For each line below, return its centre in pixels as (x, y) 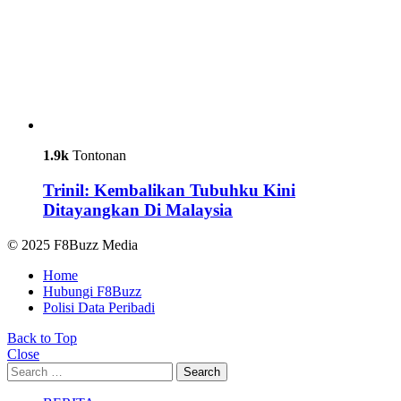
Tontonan (98, 156)
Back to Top (42, 337)
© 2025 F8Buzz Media (73, 244)
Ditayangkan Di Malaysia (138, 210)
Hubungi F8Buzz (92, 291)
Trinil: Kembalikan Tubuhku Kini (169, 191)
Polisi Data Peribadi (99, 307)
